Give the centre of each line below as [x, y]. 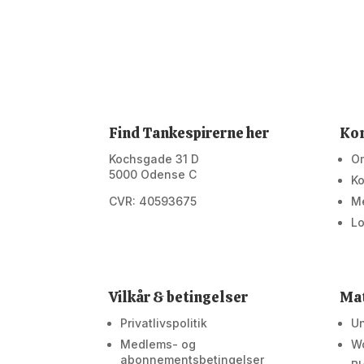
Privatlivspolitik [164, 323]
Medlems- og [158, 344]
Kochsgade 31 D [154, 159]
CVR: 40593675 [153, 201]
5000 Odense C [153, 175]
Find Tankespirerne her [189, 133]
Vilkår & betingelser [179, 297]
